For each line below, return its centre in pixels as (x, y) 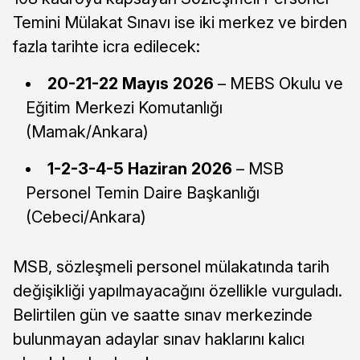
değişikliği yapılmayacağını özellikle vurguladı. (178, 290)
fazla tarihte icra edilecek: (106, 46)
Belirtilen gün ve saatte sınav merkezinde (163, 315)
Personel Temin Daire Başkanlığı (143, 192)
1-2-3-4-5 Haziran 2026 (140, 168)
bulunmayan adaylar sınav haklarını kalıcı (159, 339)
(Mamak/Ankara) (87, 131)
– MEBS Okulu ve (278, 83)
